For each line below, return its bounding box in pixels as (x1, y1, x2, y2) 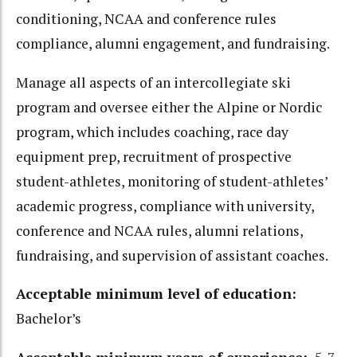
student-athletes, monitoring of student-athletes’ (16, 171, 328, 190)
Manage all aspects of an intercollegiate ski (16, 73, 291, 92)
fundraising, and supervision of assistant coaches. (16, 245, 328, 265)
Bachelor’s (16, 309, 81, 328)
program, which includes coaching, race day (16, 122, 288, 141)
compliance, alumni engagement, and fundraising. (16, 34, 330, 53)
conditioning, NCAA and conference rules (16, 10, 277, 29)
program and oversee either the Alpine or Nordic (16, 97, 322, 116)
